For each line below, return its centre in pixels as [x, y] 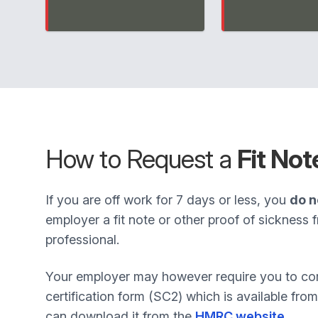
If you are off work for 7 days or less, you [168, 200]
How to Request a [141, 159]
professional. [82, 240]
